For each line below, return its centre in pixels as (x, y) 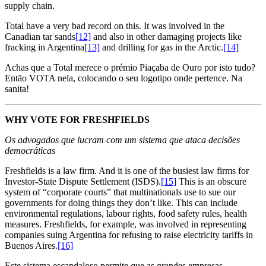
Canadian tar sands (40, 36)
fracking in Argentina (45, 47)
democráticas (30, 150)
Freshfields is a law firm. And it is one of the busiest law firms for (127, 170)
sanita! (17, 88)
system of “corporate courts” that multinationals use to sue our (120, 192)
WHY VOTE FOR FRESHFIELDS (77, 119)
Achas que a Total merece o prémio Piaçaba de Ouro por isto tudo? (130, 67)
